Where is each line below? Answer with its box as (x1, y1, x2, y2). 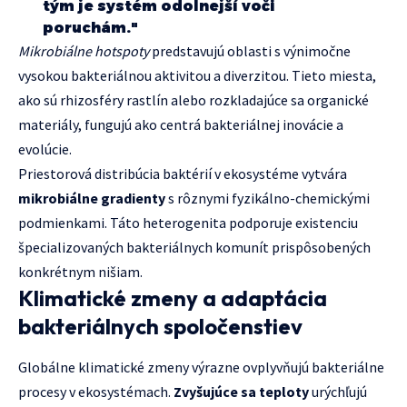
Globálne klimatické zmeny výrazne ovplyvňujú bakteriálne (18, 358, 384, 377)
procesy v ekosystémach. (18, 382, 174, 402)
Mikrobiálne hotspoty (18, 42, 149, 61)
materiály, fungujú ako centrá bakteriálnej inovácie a (18, 115, 343, 134)
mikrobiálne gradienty (18, 189, 165, 208)
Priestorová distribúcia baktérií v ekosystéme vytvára (18, 164, 347, 184)
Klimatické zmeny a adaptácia (18, 284, 327, 313)
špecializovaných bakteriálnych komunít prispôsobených (18, 238, 371, 257)
